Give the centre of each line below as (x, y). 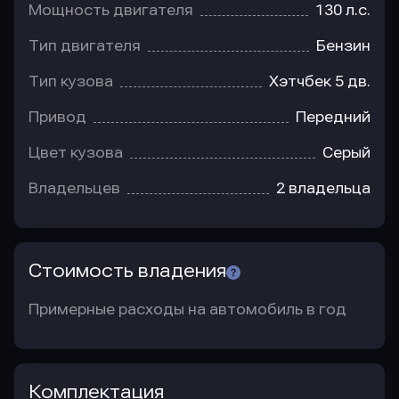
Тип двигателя (85, 46)
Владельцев (74, 188)
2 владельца (323, 188)
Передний (333, 117)
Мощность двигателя (111, 10)
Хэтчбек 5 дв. (320, 81)
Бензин (343, 46)
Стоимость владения (127, 271)
